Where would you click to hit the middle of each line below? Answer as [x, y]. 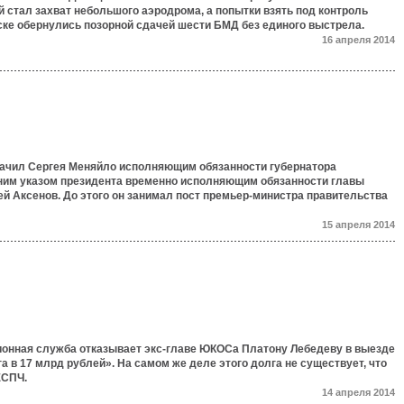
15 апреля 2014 [358, 225]
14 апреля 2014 [358, 392]
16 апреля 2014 [358, 40]
